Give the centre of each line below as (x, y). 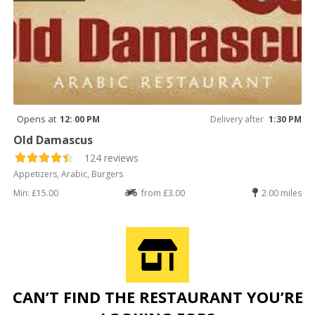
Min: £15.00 (36, 193)
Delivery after (237, 119)
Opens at (37, 118)
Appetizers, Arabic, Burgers (69, 174)
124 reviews (112, 157)
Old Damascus (53, 140)
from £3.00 (163, 193)
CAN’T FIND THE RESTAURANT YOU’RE (157, 296)
